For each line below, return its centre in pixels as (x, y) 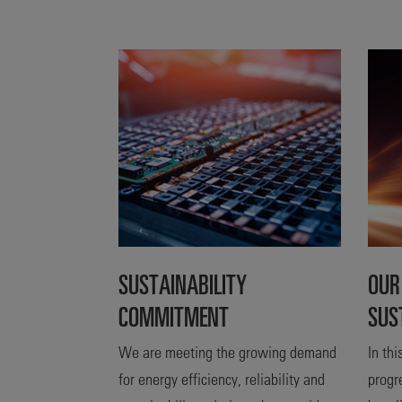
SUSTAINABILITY (183, 283)
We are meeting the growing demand (227, 351)
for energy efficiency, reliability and (222, 378)
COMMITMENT (174, 315)
